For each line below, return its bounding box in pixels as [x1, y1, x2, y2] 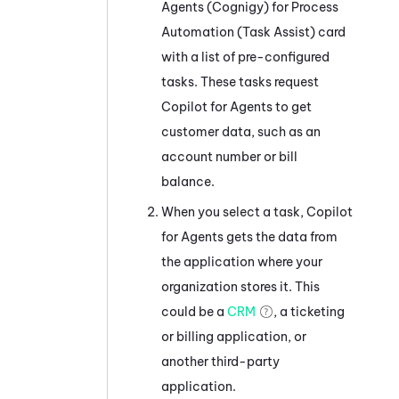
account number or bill [161, 148, 297, 165]
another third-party [161, 353, 280, 370]
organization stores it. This [161, 278, 320, 295]
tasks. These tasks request [161, 73, 319, 90]
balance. [161, 173, 215, 190]
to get [273, 98, 312, 115]
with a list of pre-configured [161, 48, 330, 65]
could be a [161, 303, 227, 320]
